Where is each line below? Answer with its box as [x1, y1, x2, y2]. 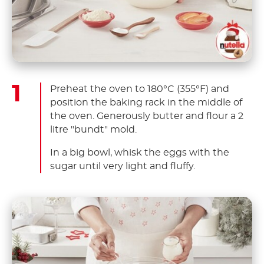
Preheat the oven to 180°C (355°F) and [50, 84, 229, 94]
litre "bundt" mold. [50, 124, 137, 134]
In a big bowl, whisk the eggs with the [50, 147, 229, 157]
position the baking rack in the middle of [50, 97, 242, 107]
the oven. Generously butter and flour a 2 [50, 111, 243, 121]
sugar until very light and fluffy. [50, 161, 195, 171]
